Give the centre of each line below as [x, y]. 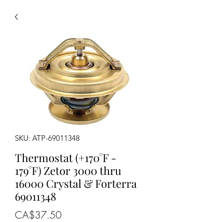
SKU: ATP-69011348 [47, 138]
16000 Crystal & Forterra [76, 183]
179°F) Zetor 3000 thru [68, 170]
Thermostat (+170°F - [66, 158]
